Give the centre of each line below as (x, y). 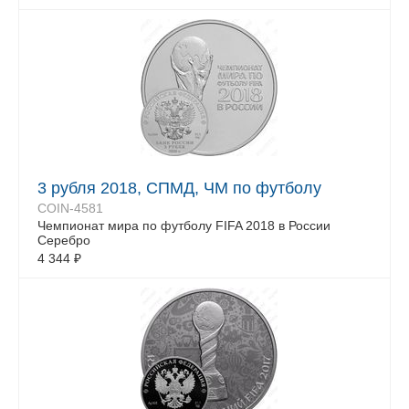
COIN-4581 (70, 208)
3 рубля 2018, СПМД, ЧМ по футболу (179, 188)
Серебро (64, 240)
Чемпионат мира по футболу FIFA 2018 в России (184, 225)
